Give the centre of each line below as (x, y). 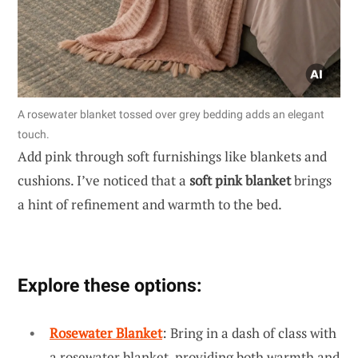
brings (311, 181)
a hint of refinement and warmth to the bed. (150, 205)
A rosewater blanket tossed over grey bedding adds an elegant (171, 115)
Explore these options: (109, 286)
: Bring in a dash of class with (249, 333)
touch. (34, 135)
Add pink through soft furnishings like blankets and (172, 157)
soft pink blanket (240, 181)
